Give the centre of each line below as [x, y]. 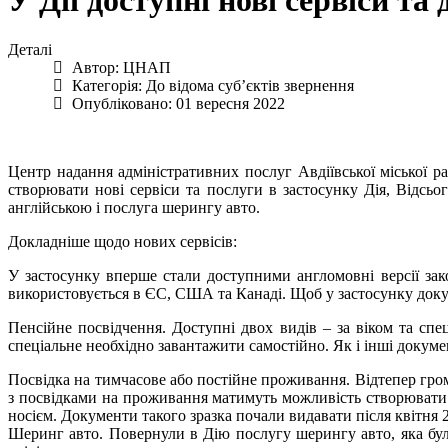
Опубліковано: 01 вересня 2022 [178, 103]
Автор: [95, 67]
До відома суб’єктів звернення [250, 85]
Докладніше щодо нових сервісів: [122, 241]
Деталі [30, 49]
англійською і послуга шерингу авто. [136, 207]
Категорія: [107, 85]
